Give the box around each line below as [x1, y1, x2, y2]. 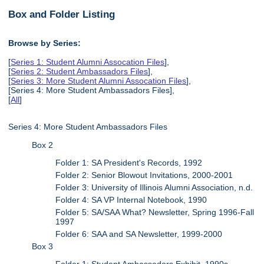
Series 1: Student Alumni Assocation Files [11, 57, 165, 67]
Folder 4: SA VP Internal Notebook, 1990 [55, 195, 207, 205]
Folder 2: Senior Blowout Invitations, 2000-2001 [55, 170, 233, 180]
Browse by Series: [8, 38, 81, 48]
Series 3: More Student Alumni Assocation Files [11, 75, 187, 85]
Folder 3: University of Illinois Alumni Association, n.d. [55, 183, 253, 193]
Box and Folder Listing [8, 8, 115, 20]
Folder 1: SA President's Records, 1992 [55, 158, 203, 168]
